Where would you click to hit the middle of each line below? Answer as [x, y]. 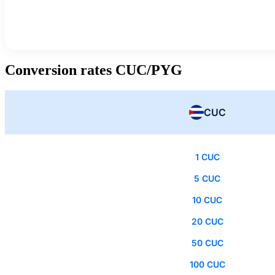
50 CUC [207, 243]
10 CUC [207, 200]
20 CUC [207, 222]
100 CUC [207, 265]
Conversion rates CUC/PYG [94, 70]
